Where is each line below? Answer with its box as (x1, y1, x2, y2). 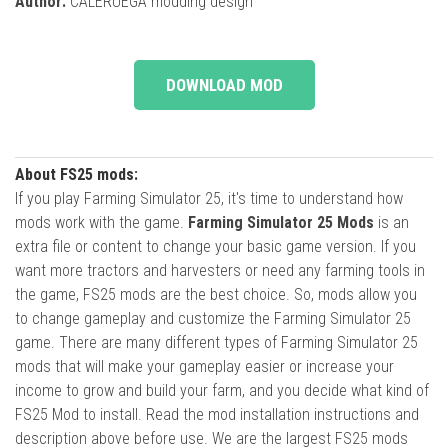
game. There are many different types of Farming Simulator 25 (15, 332, 418, 352)
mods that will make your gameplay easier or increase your (15, 356, 394, 376)
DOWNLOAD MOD (165, 74, 283, 95)
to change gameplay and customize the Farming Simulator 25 (15, 308, 411, 328)
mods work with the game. (15, 212, 188, 232)
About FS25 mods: (15, 164, 138, 184)
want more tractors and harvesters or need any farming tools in (15, 260, 425, 280)
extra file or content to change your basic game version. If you (15, 236, 416, 256)
